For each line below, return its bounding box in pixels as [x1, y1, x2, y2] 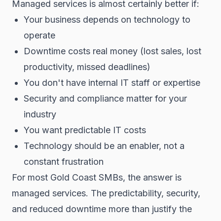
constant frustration [24, 156, 104, 167]
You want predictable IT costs [24, 125, 146, 135]
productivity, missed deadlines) [24, 62, 150, 72]
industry [24, 109, 56, 119]
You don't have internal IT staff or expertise [24, 77, 200, 88]
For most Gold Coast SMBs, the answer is [12, 172, 182, 183]
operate [24, 30, 55, 40]
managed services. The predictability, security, [12, 188, 200, 198]
